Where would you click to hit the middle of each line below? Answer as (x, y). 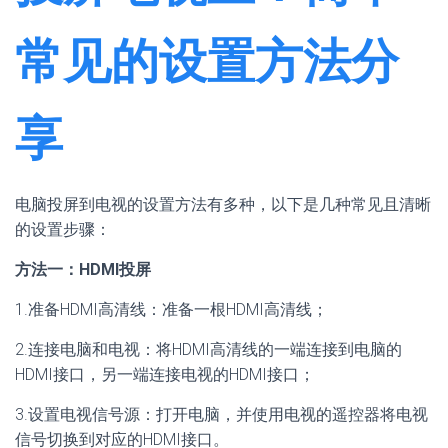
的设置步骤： (63, 229)
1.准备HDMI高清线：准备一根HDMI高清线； (171, 309)
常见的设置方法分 (207, 61)
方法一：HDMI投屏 (83, 269)
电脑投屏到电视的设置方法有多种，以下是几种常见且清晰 (223, 204)
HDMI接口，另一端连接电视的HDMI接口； (165, 374)
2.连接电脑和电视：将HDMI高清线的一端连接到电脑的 (208, 349)
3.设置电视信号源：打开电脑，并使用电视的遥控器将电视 (221, 414)
